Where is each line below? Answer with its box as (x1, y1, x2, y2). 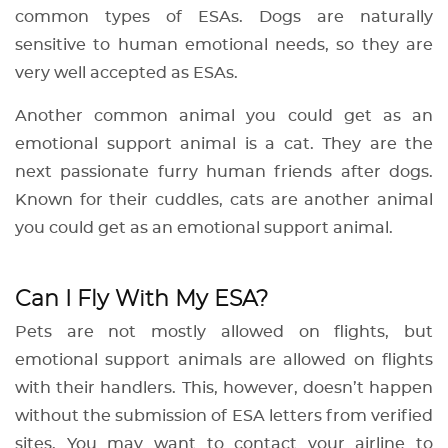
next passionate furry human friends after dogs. (15, 164, 433, 181)
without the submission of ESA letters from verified (15, 408, 433, 425)
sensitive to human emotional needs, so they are (15, 37, 433, 54)
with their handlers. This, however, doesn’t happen (15, 380, 433, 397)
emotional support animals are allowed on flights (15, 352, 433, 369)
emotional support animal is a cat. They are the (15, 136, 433, 153)
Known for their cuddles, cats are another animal (15, 192, 433, 209)
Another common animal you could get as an (15, 108, 433, 125)
